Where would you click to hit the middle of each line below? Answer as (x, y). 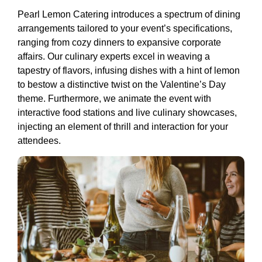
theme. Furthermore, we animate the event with (114, 98)
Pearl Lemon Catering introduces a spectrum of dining (129, 14)
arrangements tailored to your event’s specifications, (125, 28)
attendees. (39, 140)
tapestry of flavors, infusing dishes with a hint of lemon (129, 70)
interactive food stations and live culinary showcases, (127, 112)
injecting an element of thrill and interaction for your (123, 126)
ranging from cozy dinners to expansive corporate (119, 42)
